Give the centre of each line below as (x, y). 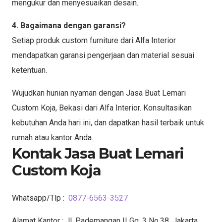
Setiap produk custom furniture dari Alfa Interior (94, 40)
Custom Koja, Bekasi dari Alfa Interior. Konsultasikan (102, 108)
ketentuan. (29, 70)
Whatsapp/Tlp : (39, 198)
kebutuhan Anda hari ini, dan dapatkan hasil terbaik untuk (108, 122)
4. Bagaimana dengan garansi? (69, 25)
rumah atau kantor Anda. (53, 137)
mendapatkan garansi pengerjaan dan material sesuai (103, 55)
